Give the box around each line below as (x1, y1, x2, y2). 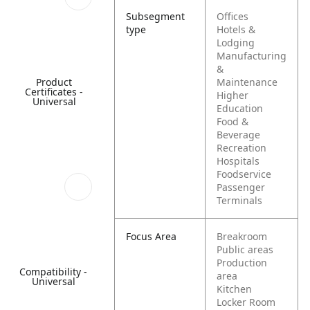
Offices (217, 10, 249, 23)
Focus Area (126, 230, 177, 243)
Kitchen (217, 282, 253, 295)
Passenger (217, 181, 266, 194)
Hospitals (217, 154, 260, 167)
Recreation (217, 141, 267, 154)
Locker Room (217, 295, 276, 309)
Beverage (217, 128, 261, 141)
